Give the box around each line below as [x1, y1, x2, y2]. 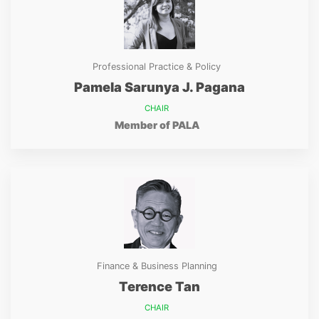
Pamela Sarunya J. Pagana [74, 79, 245, 95]
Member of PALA [114, 119, 199, 131]
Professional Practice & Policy [93, 61, 221, 72]
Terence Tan [119, 278, 200, 294]
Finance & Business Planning [96, 261, 217, 271]
